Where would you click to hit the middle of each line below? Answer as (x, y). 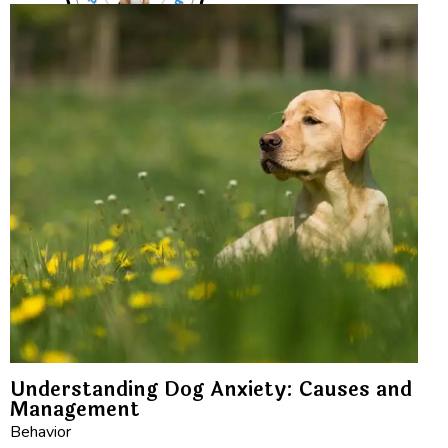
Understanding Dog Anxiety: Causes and (211, 390)
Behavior (40, 432)
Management (75, 410)
